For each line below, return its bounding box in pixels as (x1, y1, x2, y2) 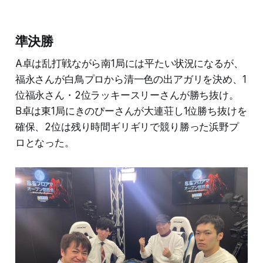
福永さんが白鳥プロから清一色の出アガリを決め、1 (15, 73, 247, 85)
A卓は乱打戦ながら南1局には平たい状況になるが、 (15, 57, 244, 69)
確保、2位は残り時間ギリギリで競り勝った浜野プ (15, 120, 239, 133)
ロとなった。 (15, 136, 75, 149)
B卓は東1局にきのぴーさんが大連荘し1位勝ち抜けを (15, 104, 247, 117)
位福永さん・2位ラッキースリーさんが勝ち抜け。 (15, 89, 239, 101)
